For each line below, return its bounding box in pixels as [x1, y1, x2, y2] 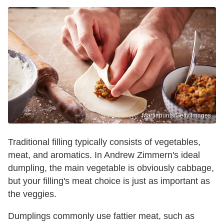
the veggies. [8, 189, 56, 199]
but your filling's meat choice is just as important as [8, 176, 210, 186]
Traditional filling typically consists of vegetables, [8, 137, 200, 147]
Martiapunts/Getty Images [142, 112, 211, 119]
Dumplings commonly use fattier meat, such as [8, 211, 194, 221]
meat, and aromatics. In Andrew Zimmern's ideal [8, 150, 200, 160]
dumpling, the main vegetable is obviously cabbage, [8, 163, 214, 173]
